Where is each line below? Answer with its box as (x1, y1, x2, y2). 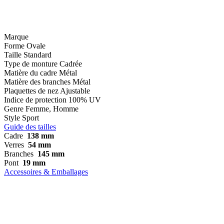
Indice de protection (4, 95, 66, 104)
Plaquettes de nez (4, 86, 58, 95)
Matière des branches (4, 77, 70, 86)
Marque (4, 32, 28, 41)
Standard (23, 50, 51, 59)
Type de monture (4, 59, 57, 68)
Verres (4, 140, 24, 149)
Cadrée (59, 59, 82, 68)
